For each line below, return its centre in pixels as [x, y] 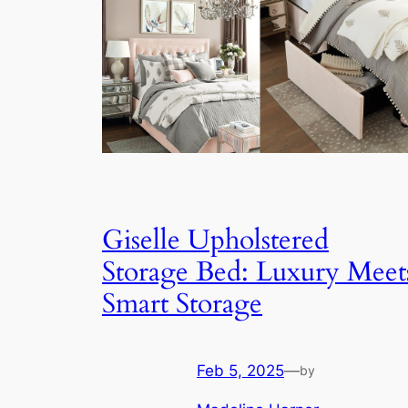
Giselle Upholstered [215, 241]
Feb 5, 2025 [240, 370]
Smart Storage [182, 305]
